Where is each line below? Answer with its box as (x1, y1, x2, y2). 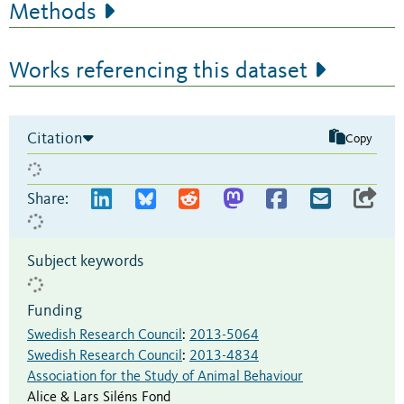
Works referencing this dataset (9, 60, 308, 84)
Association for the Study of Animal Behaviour (27, 370, 303, 385)
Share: (27, 191, 69, 208)
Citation (27, 131, 83, 148)
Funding (27, 303, 82, 320)
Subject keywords (27, 253, 143, 271)
